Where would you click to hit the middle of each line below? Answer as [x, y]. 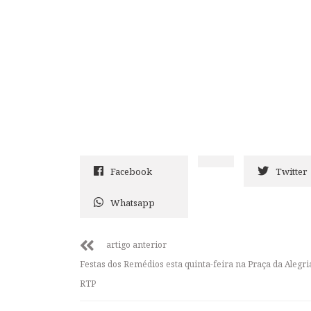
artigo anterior [136, 245]
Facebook [131, 171]
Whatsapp [133, 203]
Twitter [291, 171]
